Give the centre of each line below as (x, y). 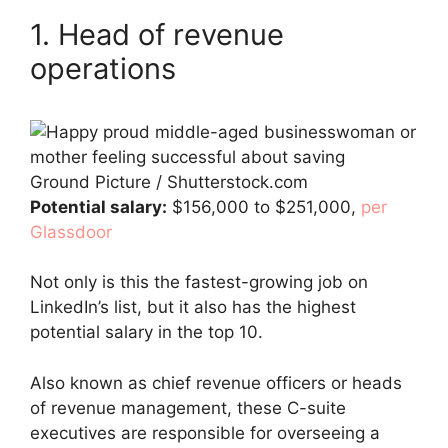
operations (103, 68)
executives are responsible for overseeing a (205, 432)
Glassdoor (71, 231)
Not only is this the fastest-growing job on (199, 282)
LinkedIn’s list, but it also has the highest (193, 307)
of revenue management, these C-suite (188, 407)
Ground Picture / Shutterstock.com (169, 181)
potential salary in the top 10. (146, 332)
